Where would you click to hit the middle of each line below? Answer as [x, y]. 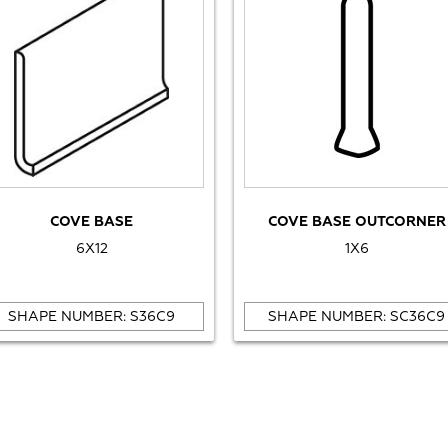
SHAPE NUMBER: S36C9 [91, 316]
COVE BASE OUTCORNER [356, 221]
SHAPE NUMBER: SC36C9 [356, 316]
